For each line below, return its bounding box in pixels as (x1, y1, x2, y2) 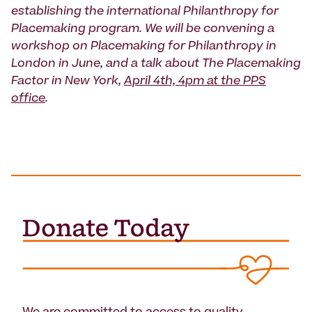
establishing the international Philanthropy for (11, 6, 279, 18)
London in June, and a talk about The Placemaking (11, 58, 301, 70)
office (11, 93, 45, 105)
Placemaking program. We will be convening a (11, 24, 274, 36)
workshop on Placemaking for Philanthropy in (11, 41, 276, 53)
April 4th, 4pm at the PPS (124, 76, 266, 88)
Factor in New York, (11, 76, 124, 88)
